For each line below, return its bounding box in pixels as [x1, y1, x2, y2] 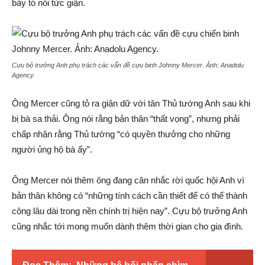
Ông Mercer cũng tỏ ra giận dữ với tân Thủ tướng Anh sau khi [12, 98, 250, 108]
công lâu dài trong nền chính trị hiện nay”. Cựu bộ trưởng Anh [12, 206, 247, 216]
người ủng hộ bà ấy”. [12, 144, 92, 154]
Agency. [12, 72, 35, 79]
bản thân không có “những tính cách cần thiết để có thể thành [12, 190, 247, 201]
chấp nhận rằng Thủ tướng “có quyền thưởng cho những [12, 129, 230, 139]
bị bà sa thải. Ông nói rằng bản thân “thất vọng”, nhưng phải [12, 114, 240, 124]
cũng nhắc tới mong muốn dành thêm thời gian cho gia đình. [12, 221, 243, 231]
